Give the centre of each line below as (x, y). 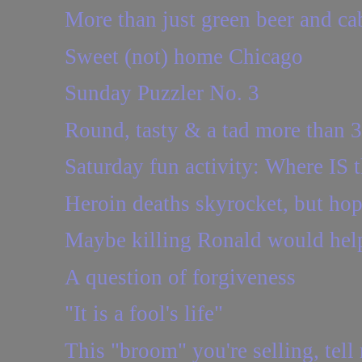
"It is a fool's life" (143, 314)
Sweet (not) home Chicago (183, 56)
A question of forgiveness (180, 277)
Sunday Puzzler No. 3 (162, 93)
